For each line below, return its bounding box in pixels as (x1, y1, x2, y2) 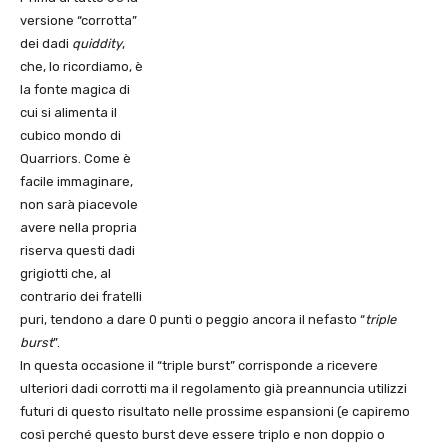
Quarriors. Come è (20, 150, 131, 166)
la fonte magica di (20, 81, 130, 97)
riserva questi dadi (20, 242, 135, 258)
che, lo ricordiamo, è (20, 58, 143, 74)
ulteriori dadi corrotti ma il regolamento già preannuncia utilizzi (20, 380, 407, 396)
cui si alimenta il (20, 104, 117, 120)
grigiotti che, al (20, 265, 111, 281)
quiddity (72, 35, 122, 51)
